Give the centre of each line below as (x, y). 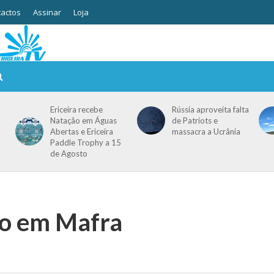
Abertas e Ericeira (81, 131)
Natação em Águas (83, 120)
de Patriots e (194, 120)
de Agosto (68, 154)
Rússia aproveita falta (210, 109)
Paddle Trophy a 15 (85, 143)
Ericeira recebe (76, 109)
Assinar (47, 12)
